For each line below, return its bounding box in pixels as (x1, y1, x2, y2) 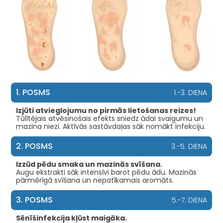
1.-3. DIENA (173, 87, 207, 98)
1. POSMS (16, 86, 51, 98)
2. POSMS (16, 140, 53, 152)
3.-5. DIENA (171, 141, 207, 151)
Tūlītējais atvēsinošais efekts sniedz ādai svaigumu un (16, 113, 204, 123)
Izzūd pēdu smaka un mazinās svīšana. (16, 159, 163, 169)
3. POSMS (16, 194, 53, 206)
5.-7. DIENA (171, 195, 207, 205)
